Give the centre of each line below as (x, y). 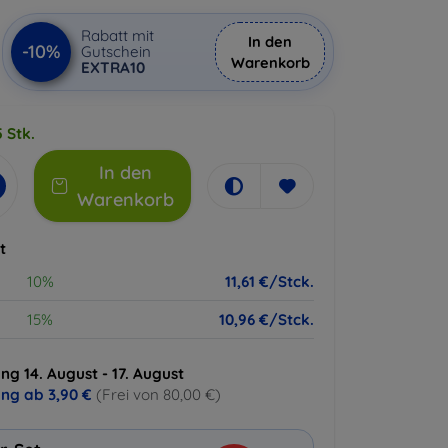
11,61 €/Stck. (269, 281)
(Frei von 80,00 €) (158, 394)
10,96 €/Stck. (266, 319)
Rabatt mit (117, 35)
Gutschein (116, 51)
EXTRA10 (113, 67)
